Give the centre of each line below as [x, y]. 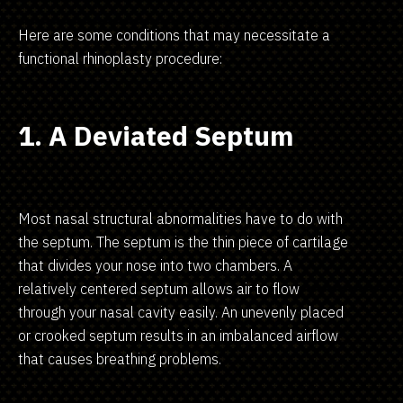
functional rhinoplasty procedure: [120, 58]
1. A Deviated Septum [156, 135]
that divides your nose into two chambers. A [155, 265]
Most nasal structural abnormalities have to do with [180, 218]
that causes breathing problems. [120, 358]
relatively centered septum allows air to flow [159, 288]
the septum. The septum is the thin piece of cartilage [183, 242]
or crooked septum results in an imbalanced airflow [178, 335]
